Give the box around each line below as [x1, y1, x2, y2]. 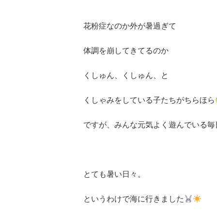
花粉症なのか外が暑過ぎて [83, 22, 176, 30]
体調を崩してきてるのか [83, 46, 169, 55]
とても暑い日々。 [83, 170, 145, 178]
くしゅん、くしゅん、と [83, 71, 169, 79]
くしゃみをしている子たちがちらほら [83, 96, 215, 104]
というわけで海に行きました [83, 195, 184, 203]
